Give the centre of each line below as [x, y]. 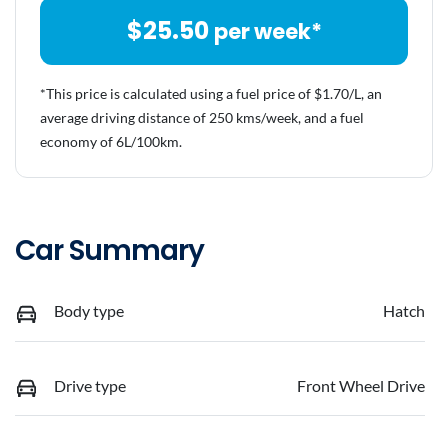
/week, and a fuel [312, 118]
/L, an [365, 94]
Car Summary [109, 251]
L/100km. [153, 142]
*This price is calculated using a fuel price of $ [181, 94]
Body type [89, 311]
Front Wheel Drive [361, 385]
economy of [78, 142]
